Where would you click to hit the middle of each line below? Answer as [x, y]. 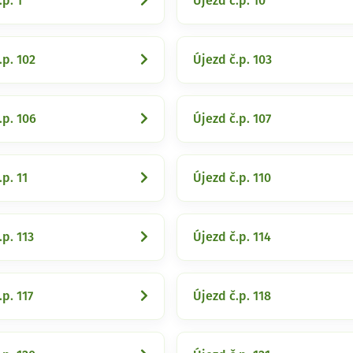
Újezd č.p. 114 [232, 237]
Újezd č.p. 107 [232, 119]
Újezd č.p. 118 [232, 296]
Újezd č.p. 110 [232, 178]
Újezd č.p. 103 [232, 60]
